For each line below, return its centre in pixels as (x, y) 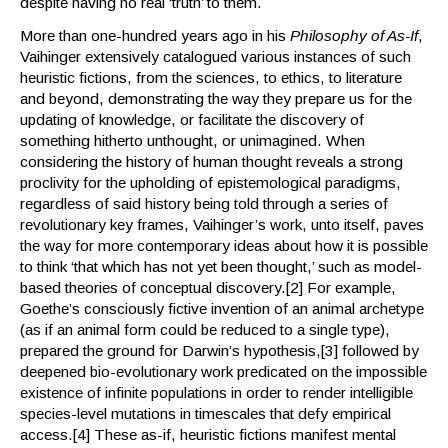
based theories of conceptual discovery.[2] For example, (208, 288)
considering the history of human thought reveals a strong (211, 162)
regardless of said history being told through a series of (204, 204)
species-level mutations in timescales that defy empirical (205, 414)
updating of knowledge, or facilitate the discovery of (192, 120)
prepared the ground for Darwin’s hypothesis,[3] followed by (219, 351)
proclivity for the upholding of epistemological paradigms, (210, 183)
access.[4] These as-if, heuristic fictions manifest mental (208, 435)
